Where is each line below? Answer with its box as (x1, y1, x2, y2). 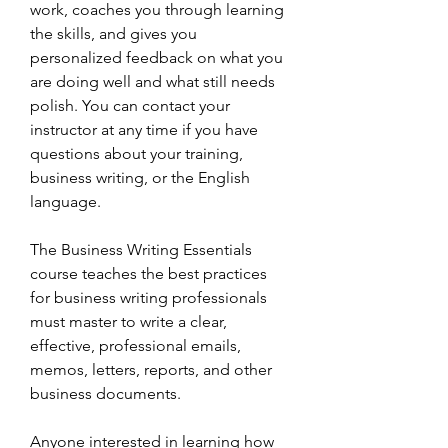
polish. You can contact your (30, 96, 230, 115)
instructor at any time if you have (30, 120, 258, 139)
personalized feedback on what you (30, 48, 283, 67)
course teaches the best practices (30, 264, 267, 283)
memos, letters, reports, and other (30, 360, 272, 379)
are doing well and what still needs (30, 72, 275, 91)
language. (30, 192, 101, 211)
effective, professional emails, (30, 336, 241, 355)
